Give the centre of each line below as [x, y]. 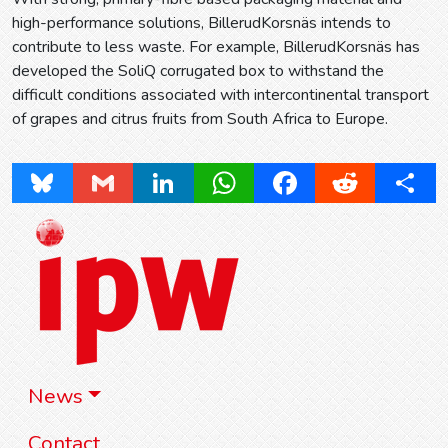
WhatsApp [262, 183]
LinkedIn [191, 183]
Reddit [368, 183]
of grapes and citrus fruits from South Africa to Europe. [200, 119]
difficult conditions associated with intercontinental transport [220, 95]
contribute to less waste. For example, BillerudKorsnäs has [216, 47]
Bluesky [69, 183]
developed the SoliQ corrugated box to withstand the [198, 71]
